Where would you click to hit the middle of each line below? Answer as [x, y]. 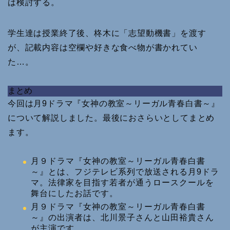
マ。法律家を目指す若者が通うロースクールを [122, 182]
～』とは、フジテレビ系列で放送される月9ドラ [125, 171]
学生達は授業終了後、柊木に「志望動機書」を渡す [107, 33]
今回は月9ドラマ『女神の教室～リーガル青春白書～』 [114, 103]
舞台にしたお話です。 [74, 193]
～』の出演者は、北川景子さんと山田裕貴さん [122, 218]
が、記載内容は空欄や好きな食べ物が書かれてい [103, 47]
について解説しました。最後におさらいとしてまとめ [111, 118]
